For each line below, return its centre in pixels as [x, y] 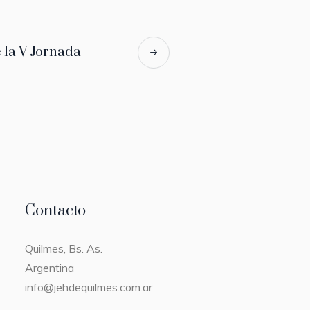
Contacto [55, 210]
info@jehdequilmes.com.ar [88, 287]
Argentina [49, 267]
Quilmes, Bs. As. [63, 248]
